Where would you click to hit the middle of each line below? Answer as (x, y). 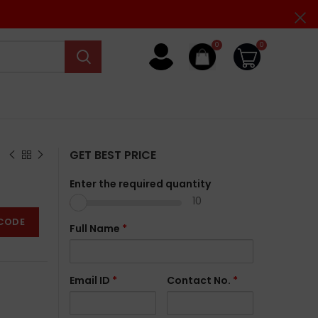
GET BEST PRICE (113, 155)
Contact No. (199, 280)
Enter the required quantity (140, 184)
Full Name (95, 229)
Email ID (91, 280)
